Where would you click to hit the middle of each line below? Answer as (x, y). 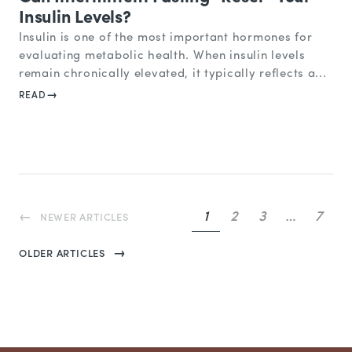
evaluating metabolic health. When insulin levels (162, 57)
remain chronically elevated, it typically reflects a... (173, 75)
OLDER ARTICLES (62, 254)
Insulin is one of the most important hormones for (166, 38)
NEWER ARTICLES (84, 218)
